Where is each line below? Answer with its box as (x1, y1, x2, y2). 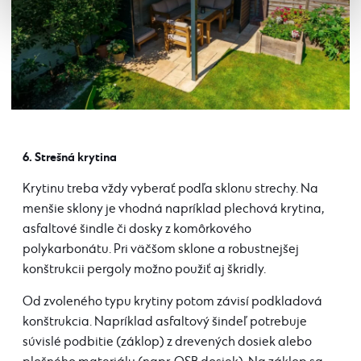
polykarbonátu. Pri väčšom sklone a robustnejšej (23, 242, 299, 258)
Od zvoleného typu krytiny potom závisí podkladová (23, 294, 322, 310)
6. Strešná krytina (23, 149, 117, 165)
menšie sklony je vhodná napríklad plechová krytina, (23, 201, 324, 218)
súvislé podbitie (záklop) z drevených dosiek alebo (23, 334, 312, 351)
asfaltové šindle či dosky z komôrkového (23, 222, 251, 238)
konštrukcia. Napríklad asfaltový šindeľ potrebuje (23, 314, 307, 330)
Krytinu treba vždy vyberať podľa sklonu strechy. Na (23, 181, 318, 197)
